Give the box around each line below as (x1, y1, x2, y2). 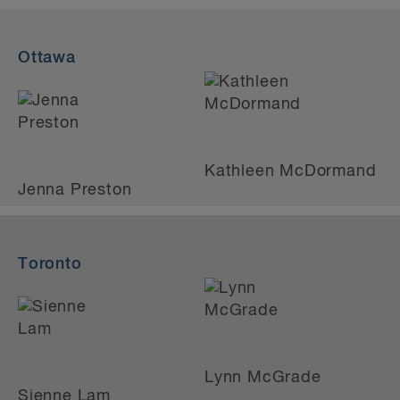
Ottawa (18, 50, 76, 66)
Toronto (18, 256, 82, 272)
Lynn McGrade (204, 370, 321, 386)
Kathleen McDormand (204, 163, 377, 179)
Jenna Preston (18, 182, 132, 198)
